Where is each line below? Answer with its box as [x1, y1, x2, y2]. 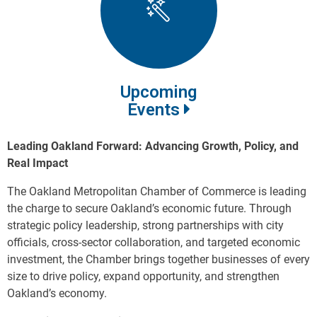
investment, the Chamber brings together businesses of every [7, 253, 310, 267]
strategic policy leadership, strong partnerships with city [7, 219, 284, 233]
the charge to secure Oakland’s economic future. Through [7, 202, 292, 216]
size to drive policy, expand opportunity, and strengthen [7, 270, 279, 284]
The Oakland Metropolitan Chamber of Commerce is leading [7, 185, 306, 199]
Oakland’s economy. [7, 287, 107, 301]
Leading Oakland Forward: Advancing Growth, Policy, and [7, 139, 299, 154]
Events [127, 100, 184, 120]
